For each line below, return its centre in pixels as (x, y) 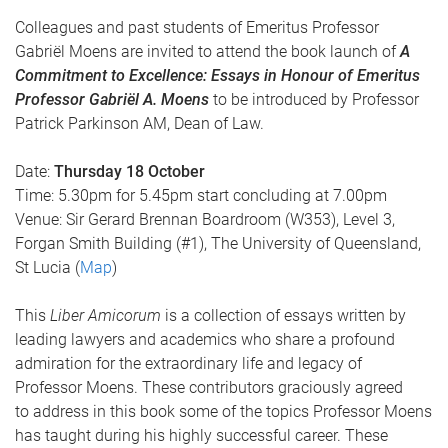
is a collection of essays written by (283, 315)
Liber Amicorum (105, 315)
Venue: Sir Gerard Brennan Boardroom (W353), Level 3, (205, 219)
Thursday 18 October (129, 171)
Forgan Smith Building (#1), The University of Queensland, (218, 243)
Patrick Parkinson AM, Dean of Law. (139, 123)
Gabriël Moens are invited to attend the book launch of (207, 51)
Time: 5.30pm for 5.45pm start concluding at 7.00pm (201, 195)
